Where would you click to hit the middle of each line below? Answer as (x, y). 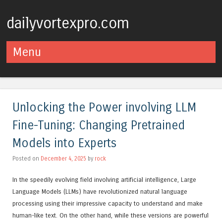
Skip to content (33, 68)
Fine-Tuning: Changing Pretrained (99, 125)
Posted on (27, 158)
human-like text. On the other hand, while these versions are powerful (111, 215)
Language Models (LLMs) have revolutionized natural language (100, 191)
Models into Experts (64, 143)
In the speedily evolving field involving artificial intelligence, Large (104, 179)
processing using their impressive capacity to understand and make (108, 203)
